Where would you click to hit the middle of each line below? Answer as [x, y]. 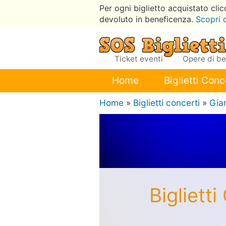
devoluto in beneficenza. [148, 19]
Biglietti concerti [166, 103]
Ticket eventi [140, 59]
